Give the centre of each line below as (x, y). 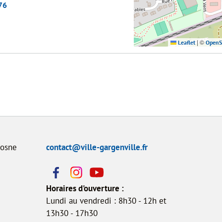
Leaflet (186, 42)
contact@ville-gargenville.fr (97, 147)
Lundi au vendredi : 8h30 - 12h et (106, 201)
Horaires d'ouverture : (85, 188)
